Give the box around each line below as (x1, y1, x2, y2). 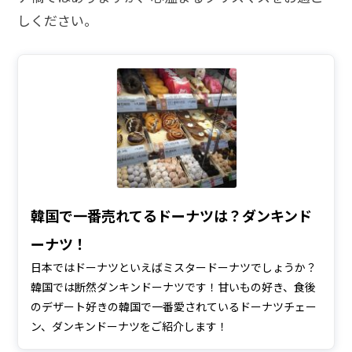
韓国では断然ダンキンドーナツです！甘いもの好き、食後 (31, 279, 316, 295)
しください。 (17, 10, 97, 31)
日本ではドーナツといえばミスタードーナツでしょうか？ (31, 259, 317, 276)
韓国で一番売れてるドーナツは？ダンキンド (31, 205, 312, 226)
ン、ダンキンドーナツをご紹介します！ (31, 318, 228, 335)
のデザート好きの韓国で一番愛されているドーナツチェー (31, 299, 317, 315)
